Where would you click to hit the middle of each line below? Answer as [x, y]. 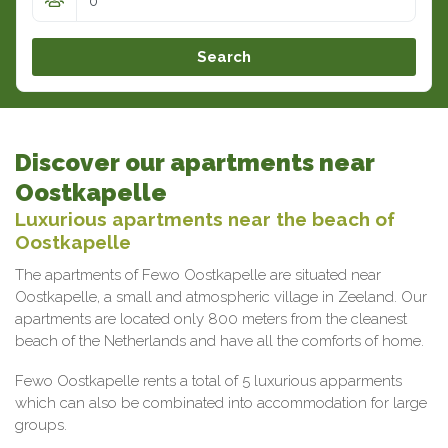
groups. [41, 425]
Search [224, 57]
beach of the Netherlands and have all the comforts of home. [219, 341]
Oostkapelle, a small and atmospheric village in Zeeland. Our [221, 297]
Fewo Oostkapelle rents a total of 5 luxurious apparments [208, 381]
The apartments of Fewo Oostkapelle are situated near [198, 275]
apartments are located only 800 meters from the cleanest [211, 319]
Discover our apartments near [195, 162]
